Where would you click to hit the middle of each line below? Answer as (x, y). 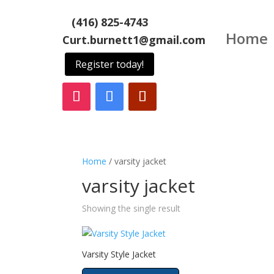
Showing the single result (131, 209)
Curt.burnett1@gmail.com (134, 39)
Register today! (109, 64)
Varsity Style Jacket (119, 254)
